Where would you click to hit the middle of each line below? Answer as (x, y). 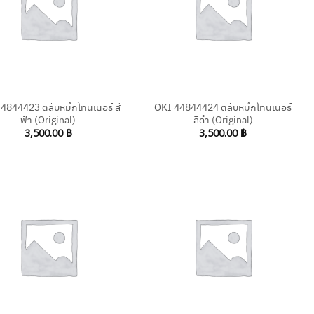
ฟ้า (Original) (48, 119)
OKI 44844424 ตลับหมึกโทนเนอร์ (223, 106)
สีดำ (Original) (223, 119)
